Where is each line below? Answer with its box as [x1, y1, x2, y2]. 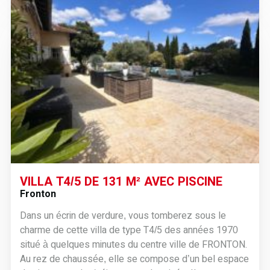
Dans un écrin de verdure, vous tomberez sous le [19, 210, 226, 221]
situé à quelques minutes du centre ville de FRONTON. [19, 239, 247, 250]
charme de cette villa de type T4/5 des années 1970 [19, 225, 238, 235]
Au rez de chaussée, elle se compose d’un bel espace [19, 254, 249, 264]
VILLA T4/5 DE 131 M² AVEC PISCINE [19, 175, 222, 188]
